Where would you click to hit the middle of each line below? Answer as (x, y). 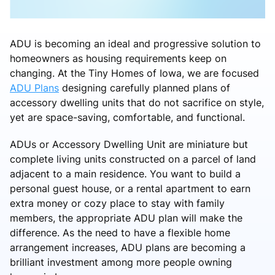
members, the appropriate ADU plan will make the (126, 218)
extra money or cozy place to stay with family (117, 203)
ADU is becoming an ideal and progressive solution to (135, 43)
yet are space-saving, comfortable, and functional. (127, 117)
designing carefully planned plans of (145, 87)
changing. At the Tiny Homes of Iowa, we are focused (134, 73)
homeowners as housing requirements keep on (118, 58)
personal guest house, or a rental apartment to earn (130, 188)
